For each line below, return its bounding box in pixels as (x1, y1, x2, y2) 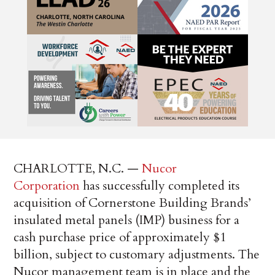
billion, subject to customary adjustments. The (14, 246, 260, 263)
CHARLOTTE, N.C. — (14, 160, 142, 177)
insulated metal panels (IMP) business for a (14, 211, 240, 228)
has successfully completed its (80, 177, 240, 194)
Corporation (14, 177, 80, 194)
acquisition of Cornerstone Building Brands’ (14, 194, 252, 211)
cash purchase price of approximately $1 (14, 228, 227, 246)
